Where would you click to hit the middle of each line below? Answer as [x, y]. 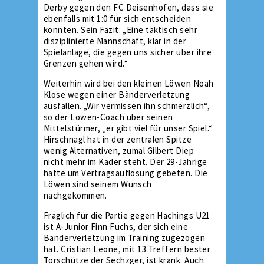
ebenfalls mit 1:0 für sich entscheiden [118, 19]
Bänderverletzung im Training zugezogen [125, 238]
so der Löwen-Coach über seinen [108, 117]
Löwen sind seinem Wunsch [98, 184]
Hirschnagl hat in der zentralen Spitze [118, 139]
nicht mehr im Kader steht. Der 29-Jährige [126, 162]
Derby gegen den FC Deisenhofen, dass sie [128, 7]
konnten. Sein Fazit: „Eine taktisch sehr [121, 30]
